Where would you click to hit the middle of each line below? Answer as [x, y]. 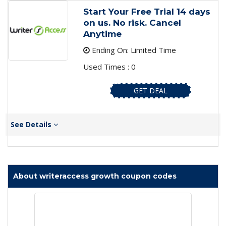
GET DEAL [150, 91]
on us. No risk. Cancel [132, 23]
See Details [32, 125]
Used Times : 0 [109, 67]
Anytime [102, 34]
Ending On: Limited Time [133, 50]
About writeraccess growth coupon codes [95, 176]
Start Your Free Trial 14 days [147, 12]
